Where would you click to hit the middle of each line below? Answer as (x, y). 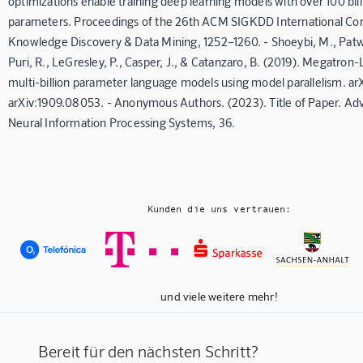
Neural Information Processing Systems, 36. (122, 123)
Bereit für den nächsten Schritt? (148, 350)
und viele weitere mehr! (219, 297)
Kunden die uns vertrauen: (219, 209)
